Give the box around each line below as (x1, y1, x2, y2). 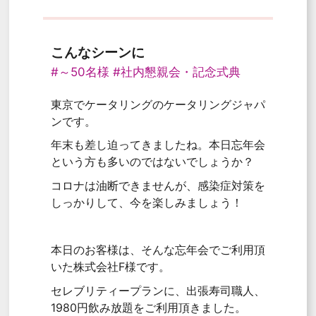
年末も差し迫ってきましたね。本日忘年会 (50, 138, 265, 152)
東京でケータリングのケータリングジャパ (50, 97, 265, 111)
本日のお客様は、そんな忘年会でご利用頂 (50, 242, 265, 257)
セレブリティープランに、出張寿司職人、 (50, 283, 265, 298)
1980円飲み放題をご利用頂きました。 (50, 300, 246, 315)
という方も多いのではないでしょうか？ (50, 154, 254, 169)
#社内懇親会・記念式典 (112, 64, 241, 79)
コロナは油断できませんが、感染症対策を (50, 178, 265, 193)
